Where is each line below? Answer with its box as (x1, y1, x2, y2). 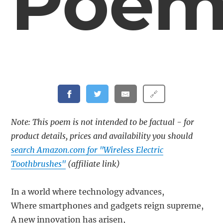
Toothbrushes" (11, 159, 66, 169)
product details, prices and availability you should (11, 131, 193, 141)
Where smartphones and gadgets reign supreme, (11, 201, 204, 211)
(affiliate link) (66, 159, 120, 169)
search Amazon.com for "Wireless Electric (11, 145, 164, 155)
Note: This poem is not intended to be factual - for (11, 117, 195, 127)
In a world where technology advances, (11, 187, 165, 197)
